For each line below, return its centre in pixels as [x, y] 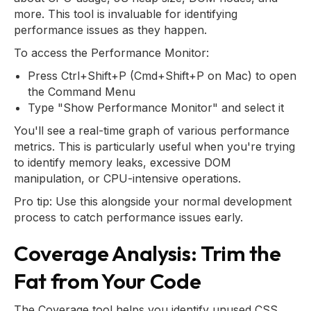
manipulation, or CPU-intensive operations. [127, 178]
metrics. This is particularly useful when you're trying [154, 146]
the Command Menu [82, 92]
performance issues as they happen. [110, 30]
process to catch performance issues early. [128, 217]
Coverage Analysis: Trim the [148, 253]
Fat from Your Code [108, 281]
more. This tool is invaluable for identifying [126, 14]
